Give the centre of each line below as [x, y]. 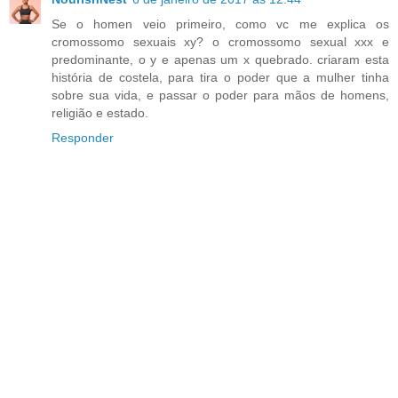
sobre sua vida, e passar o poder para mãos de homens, [220, 95]
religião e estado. [100, 112]
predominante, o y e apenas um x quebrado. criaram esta [220, 59]
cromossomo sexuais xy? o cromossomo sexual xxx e [220, 41]
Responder [83, 137]
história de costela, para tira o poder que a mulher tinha [220, 77]
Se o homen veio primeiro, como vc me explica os [220, 24]
